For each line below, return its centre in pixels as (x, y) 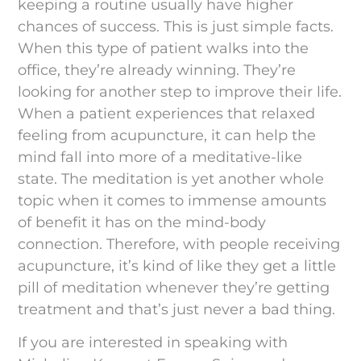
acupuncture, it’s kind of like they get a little (177, 266)
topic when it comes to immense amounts (172, 201)
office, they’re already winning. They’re (157, 71)
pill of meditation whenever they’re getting (174, 288)
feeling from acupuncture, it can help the (167, 136)
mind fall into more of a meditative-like (160, 158)
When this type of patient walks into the (164, 49)
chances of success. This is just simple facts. (176, 27)
